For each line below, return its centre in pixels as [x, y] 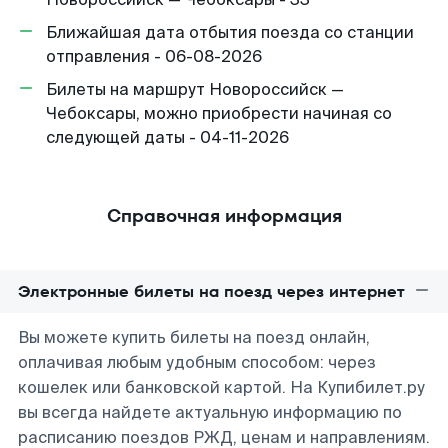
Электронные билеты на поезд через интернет [211, 291]
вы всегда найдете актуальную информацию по [210, 412]
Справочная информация [224, 215]
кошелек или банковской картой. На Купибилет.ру [221, 387]
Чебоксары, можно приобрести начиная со [219, 113]
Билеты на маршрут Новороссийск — [195, 89]
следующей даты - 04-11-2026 [167, 137]
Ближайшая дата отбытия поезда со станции [230, 32]
